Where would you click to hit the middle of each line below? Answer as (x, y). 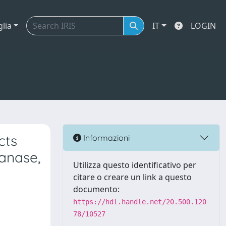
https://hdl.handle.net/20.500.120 (140, 202)
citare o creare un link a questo (132, 177)
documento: (96, 189)
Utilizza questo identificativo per (135, 165)
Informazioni (105, 137)
